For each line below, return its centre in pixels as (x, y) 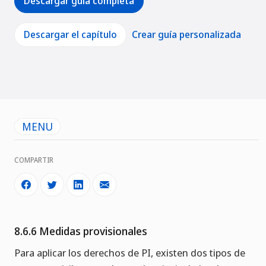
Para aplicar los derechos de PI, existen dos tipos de (130, 253)
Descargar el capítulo (70, 35)
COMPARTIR (34, 160)
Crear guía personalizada (186, 35)
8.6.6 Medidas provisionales (81, 231)
